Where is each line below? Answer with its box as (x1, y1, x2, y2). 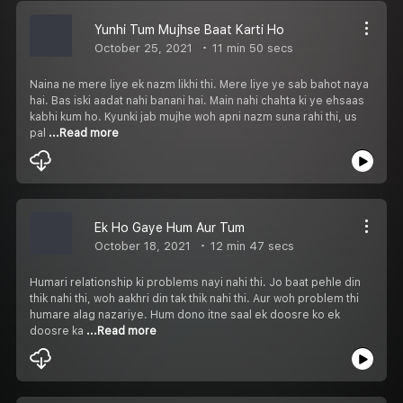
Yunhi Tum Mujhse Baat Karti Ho (94, 22, 284, 37)
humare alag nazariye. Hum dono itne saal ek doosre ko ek (30, 308, 340, 321)
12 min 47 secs (207, 238, 294, 253)
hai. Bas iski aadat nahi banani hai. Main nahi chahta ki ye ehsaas (30, 94, 364, 107)
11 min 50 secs (209, 40, 293, 55)
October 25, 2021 (94, 40, 193, 55)
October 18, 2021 (94, 238, 191, 253)
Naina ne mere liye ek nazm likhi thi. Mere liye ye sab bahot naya (30, 77, 369, 91)
